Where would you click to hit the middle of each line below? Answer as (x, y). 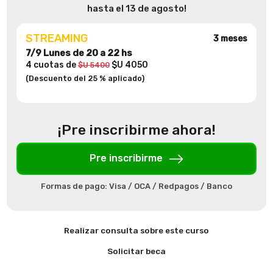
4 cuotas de (51, 65)
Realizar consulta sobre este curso (136, 231)
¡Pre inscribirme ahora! (136, 129)
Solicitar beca (136, 251)
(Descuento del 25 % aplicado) (85, 78)
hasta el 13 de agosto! (136, 8)
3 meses (231, 39)
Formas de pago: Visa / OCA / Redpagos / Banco (136, 186)
